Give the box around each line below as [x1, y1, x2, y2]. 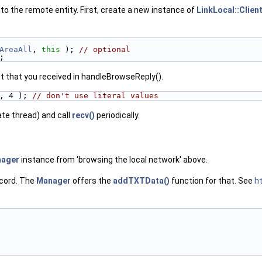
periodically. [96, 110, 140, 120]
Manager [36, 176, 71, 186]
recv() [72, 110, 96, 120]
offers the [71, 176, 113, 186]
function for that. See [170, 176, 254, 186]
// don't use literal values [32, 91, 158, 100]
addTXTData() [113, 176, 170, 186]
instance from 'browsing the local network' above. [19, 155, 208, 165]
